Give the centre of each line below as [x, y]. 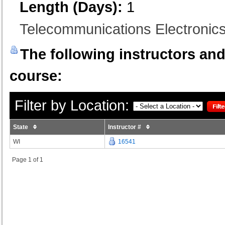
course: [36, 75]
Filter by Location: [72, 105]
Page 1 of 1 [28, 159]
